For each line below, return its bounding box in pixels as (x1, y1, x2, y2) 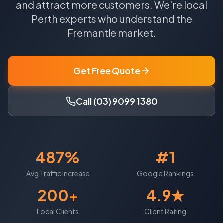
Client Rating (144, 207, 186, 216)
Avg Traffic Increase (26, 169, 90, 178)
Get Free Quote (73, 65, 140, 77)
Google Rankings (137, 169, 194, 178)
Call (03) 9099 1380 (75, 95, 158, 107)
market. (116, 26, 156, 39)
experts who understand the (57, 12, 192, 25)
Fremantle (67, 26, 116, 39)
